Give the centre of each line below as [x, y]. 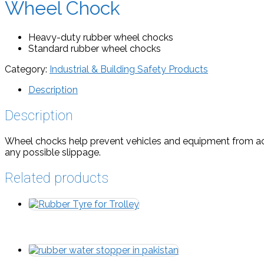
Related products [57, 178]
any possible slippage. [53, 152]
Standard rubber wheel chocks [95, 48]
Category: [27, 69]
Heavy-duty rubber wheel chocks [101, 37]
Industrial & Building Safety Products [129, 69]
